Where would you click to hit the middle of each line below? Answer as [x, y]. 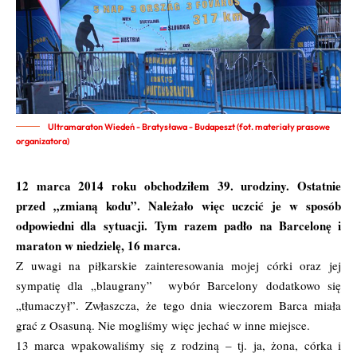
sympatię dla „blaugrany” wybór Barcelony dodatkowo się [178, 285]
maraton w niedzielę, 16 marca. [100, 245]
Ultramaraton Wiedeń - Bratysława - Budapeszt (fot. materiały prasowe [189, 126]
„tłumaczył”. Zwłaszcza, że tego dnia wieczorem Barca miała [178, 305]
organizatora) [43, 141]
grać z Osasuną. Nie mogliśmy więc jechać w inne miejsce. [163, 325]
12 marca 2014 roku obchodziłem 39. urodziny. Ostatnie [178, 185]
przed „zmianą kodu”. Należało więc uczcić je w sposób [178, 205]
